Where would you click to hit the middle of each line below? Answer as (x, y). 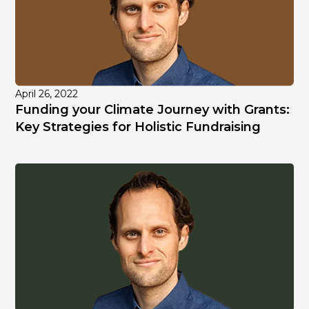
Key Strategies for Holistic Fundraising (138, 127)
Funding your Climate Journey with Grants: (153, 110)
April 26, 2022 (47, 94)
